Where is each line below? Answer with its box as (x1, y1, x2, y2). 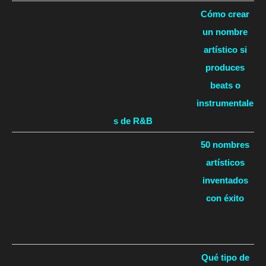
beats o (210, 80, 240, 90)
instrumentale (197, 97, 254, 108)
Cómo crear (201, 8, 249, 19)
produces (205, 62, 245, 72)
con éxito (206, 193, 244, 204)
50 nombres (201, 140, 249, 150)
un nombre (202, 26, 248, 37)
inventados (202, 175, 248, 186)
